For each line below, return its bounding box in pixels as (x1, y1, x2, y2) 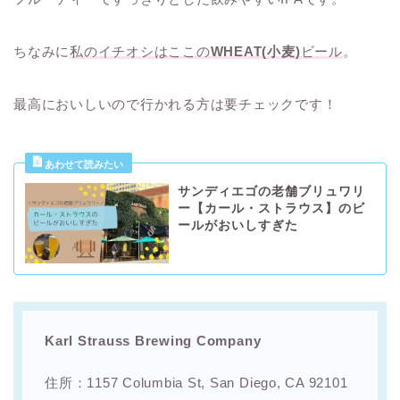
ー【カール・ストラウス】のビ (177, 201, 365, 215)
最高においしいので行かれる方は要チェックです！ (13, 96, 337, 112)
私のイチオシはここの (70, 43, 211, 59)
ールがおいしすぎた (177, 218, 298, 232)
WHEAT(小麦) (210, 43, 301, 59)
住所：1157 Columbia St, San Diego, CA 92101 (45, 375, 348, 391)
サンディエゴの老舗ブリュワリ (177, 184, 365, 198)
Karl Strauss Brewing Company (45, 333, 262, 349)
